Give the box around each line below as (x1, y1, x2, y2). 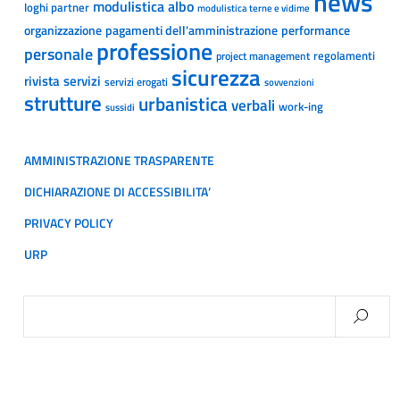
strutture (24, 87, 102, 120)
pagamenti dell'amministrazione (105, 21, 278, 40)
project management (216, 47, 310, 65)
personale (24, 41, 93, 67)
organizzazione (24, 21, 102, 40)
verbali (231, 93, 275, 118)
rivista (24, 71, 60, 92)
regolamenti (313, 46, 375, 65)
